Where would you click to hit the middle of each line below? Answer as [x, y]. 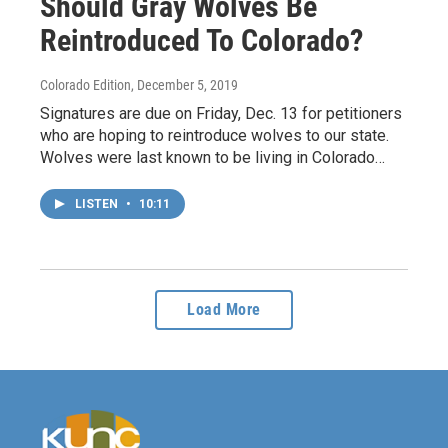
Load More [224, 309]
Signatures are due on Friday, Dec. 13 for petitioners [221, 113]
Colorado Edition [85, 85]
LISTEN [98, 204]
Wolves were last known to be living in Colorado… [212, 157]
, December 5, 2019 [184, 85]
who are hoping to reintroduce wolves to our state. [214, 135]
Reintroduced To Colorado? [201, 40]
